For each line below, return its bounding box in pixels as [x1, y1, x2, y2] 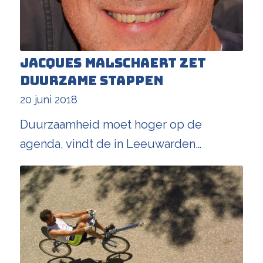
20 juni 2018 [19, 93, 77, 106]
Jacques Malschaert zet [19, 54, 206, 72]
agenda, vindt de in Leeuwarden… [19, 136, 201, 151]
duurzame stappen [19, 72, 163, 89]
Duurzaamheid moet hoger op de [19, 117, 202, 131]
